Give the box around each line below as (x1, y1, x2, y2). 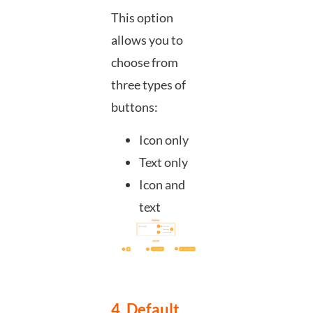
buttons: (110, 99, 158, 115)
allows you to (110, 32, 183, 48)
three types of (110, 77, 186, 93)
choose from (110, 54, 178, 71)
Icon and (138, 176, 185, 192)
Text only (138, 154, 188, 170)
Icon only (138, 131, 189, 147)
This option (110, 10, 173, 26)
